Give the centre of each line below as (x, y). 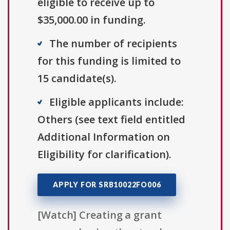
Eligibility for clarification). (104, 155)
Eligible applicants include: (117, 102)
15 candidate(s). (77, 79)
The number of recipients (113, 44)
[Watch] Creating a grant (100, 215)
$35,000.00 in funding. (92, 20)
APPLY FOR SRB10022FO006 (107, 185)
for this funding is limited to (109, 61)
